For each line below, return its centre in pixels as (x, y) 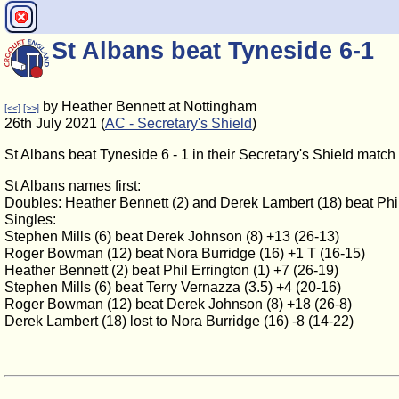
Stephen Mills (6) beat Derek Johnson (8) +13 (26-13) (172, 236)
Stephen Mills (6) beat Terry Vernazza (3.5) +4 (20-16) (173, 287)
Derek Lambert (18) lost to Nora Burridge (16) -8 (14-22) (179, 321)
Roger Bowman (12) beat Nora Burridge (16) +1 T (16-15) (185, 253)
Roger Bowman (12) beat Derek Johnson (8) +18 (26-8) (178, 304)
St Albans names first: (73, 186)
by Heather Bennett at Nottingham (148, 106)
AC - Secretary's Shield (179, 123)
